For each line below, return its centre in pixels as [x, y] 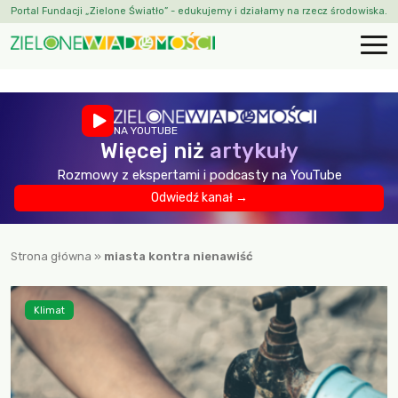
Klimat [49, 310]
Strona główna [51, 256]
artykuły [254, 151]
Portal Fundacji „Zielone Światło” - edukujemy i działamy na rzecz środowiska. [199, 11]
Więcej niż [155, 151]
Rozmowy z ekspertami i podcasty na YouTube [199, 175]
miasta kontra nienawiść [179, 256]
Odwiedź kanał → [199, 198]
